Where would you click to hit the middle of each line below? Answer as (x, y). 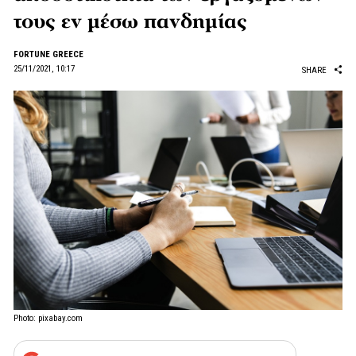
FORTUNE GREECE (48, 54)
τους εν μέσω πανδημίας (130, 21)
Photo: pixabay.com (48, 318)
